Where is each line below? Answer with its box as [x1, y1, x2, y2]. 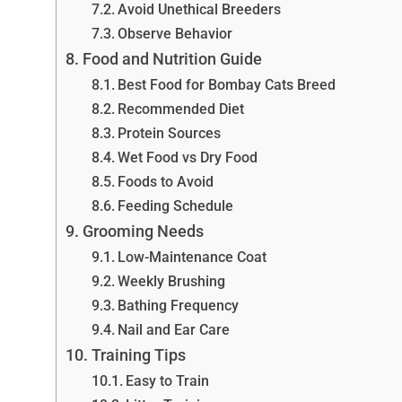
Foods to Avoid [117, 172, 214, 190]
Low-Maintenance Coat [117, 248, 267, 266]
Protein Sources [117, 124, 221, 142]
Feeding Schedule [117, 197, 233, 214]
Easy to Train [125, 371, 209, 389]
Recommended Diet [117, 100, 244, 118]
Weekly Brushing [117, 272, 225, 290]
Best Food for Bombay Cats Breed [117, 75, 336, 93]
